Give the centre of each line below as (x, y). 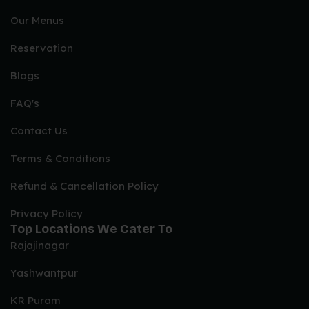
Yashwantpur (44, 273)
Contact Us (39, 131)
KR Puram (36, 301)
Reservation (42, 48)
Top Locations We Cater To (91, 229)
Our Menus (37, 21)
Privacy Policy (47, 214)
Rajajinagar (40, 246)
